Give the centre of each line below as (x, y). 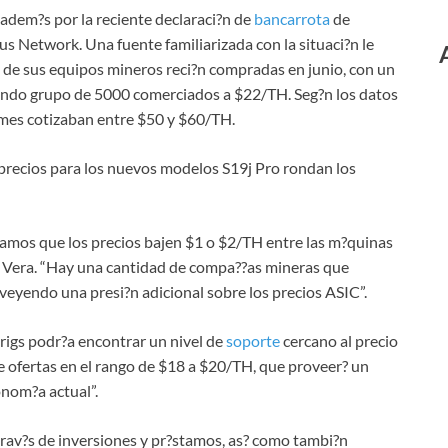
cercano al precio (339, 341)
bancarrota (292, 19)
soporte (253, 341)
